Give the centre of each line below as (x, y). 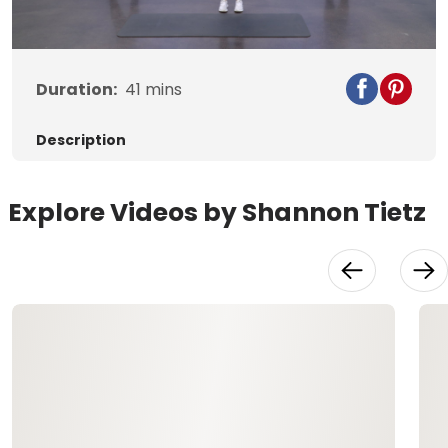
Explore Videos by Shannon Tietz (217, 213)
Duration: (76, 90)
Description (81, 140)
